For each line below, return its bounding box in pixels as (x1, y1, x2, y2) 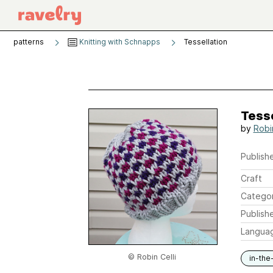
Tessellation (184, 37, 227, 46)
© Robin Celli (128, 252, 176, 261)
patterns (13, 37, 44, 46)
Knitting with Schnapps (77, 37, 160, 46)
